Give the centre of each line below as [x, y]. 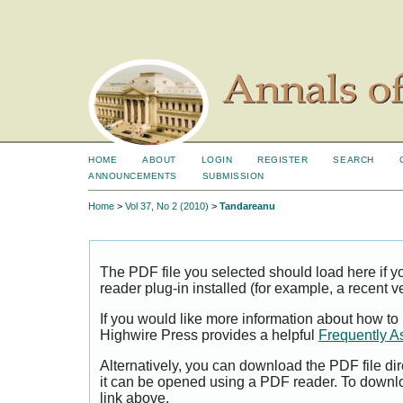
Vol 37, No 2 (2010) [167, 206]
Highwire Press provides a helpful [209, 336]
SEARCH [354, 160]
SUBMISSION [233, 176]
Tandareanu [247, 206]
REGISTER [283, 160]
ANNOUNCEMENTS [133, 176]
